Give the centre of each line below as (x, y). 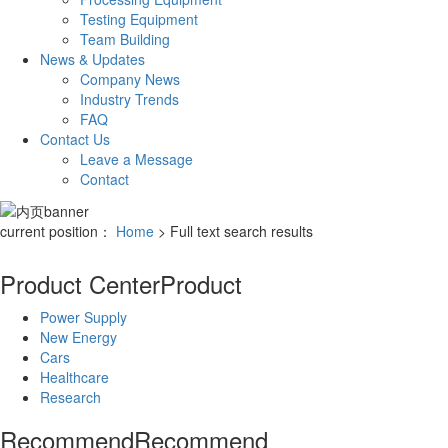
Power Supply (83, 317)
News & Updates (92, 59)
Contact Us (75, 139)
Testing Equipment (139, 19)
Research (70, 397)
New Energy (78, 337)
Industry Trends (129, 99)
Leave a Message (136, 159)
